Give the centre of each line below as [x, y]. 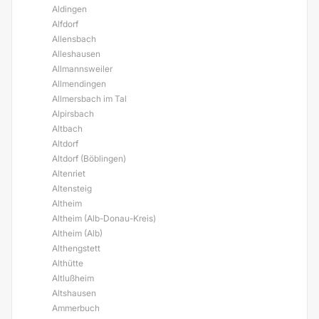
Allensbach [74, 39]
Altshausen [74, 293]
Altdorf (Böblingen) [89, 158]
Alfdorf [65, 24]
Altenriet [69, 173]
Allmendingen [79, 84]
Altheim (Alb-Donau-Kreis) [104, 218]
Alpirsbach [73, 114]
